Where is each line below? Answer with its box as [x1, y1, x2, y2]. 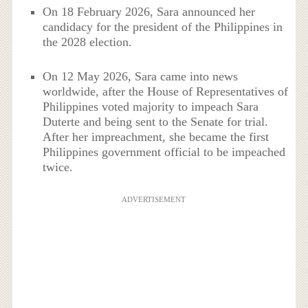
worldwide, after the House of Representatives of [43, 85, 289, 99]
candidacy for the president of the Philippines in [43, 19, 283, 34]
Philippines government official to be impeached [43, 145, 286, 159]
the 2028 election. [43, 34, 133, 49]
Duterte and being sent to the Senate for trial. [43, 115, 269, 129]
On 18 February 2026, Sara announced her [43, 4, 256, 19]
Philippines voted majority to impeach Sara [43, 100, 259, 114]
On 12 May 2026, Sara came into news [43, 69, 239, 84]
